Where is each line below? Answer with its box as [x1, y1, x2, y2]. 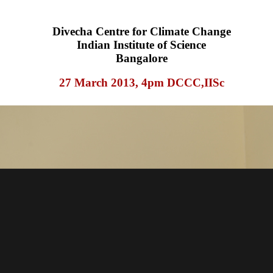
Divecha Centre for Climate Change [52, 25, 231, 38]
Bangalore [115, 52, 168, 65]
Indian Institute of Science [77, 38, 206, 51]
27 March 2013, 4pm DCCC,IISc [58, 76, 224, 89]
